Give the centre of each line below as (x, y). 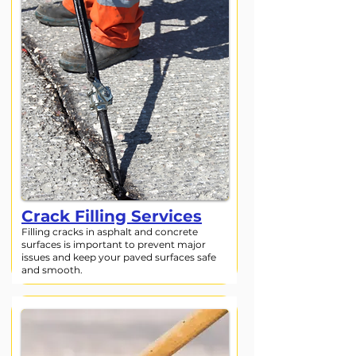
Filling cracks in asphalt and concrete (110, 232)
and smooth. (52, 270)
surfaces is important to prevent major (114, 244)
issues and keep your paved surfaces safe (119, 257)
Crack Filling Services (112, 216)
